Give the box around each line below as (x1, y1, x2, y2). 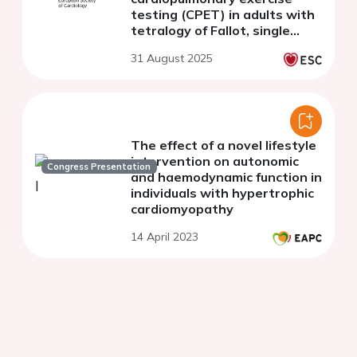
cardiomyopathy (131, 200, 233, 217)
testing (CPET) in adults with (131, 6, 315, 22)
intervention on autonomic (131, 152, 299, 169)
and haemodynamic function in (131, 168, 322, 185)
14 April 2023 (131, 229, 198, 244)
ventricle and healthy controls (131, 37, 321, 54)
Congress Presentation (47, 160, 151, 172)
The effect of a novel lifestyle (131, 136, 316, 153)
